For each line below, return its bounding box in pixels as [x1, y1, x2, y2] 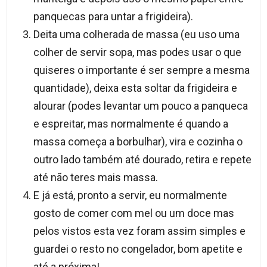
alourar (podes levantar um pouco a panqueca [33, 100, 248, 113]
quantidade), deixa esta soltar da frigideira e [33, 82, 237, 95]
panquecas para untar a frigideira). [33, 10, 193, 23]
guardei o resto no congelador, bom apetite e [33, 243, 243, 256]
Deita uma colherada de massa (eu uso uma [33, 28, 240, 41]
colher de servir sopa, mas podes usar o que [33, 46, 241, 59]
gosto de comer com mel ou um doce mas [33, 207, 234, 220]
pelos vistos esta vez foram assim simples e [33, 225, 246, 238]
